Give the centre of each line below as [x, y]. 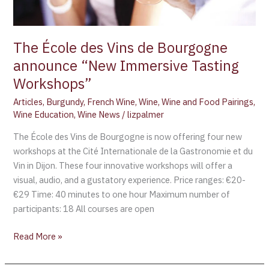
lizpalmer [146, 115]
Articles [28, 102]
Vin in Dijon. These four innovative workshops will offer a [123, 165]
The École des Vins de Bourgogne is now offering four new [128, 136]
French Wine [111, 102]
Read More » [38, 236]
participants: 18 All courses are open [84, 208]
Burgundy [65, 102]
